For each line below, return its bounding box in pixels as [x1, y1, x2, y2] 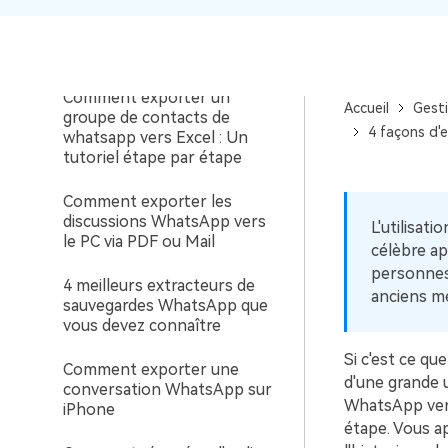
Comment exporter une [63, 360, 239, 379]
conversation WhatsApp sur [63, 380, 272, 399]
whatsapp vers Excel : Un [63, 128, 248, 147]
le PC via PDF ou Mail [63, 232, 215, 251]
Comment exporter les [63, 192, 232, 211]
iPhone [63, 400, 115, 419]
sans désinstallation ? [63, 44, 221, 63]
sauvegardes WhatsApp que [63, 296, 268, 315]
